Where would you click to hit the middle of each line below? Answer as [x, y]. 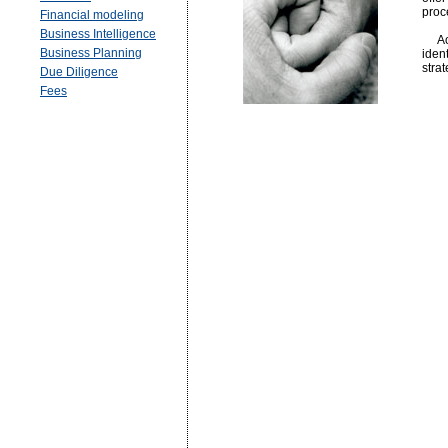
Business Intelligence [98, 34]
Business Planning [91, 53]
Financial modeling [92, 15]
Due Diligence [79, 72]
